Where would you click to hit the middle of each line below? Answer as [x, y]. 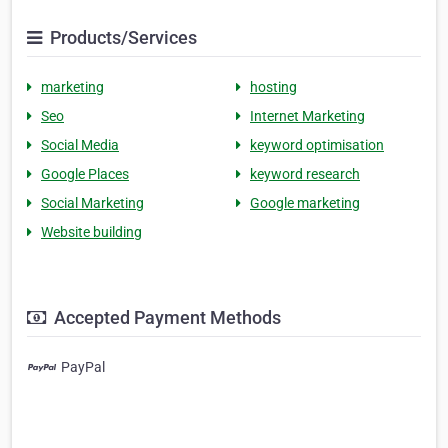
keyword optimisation [317, 145]
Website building [91, 232]
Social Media [80, 145]
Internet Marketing [307, 116]
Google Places [85, 174]
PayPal [83, 367]
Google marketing [305, 203]
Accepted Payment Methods [165, 318]
